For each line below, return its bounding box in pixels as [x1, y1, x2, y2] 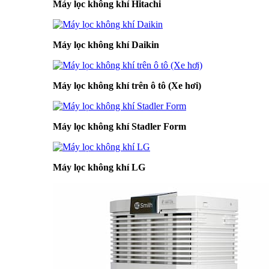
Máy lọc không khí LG [53, 162, 145, 172]
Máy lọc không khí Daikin [53, 40, 159, 50]
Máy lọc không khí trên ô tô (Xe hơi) [53, 80, 201, 91]
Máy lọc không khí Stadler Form [53, 121, 186, 131]
